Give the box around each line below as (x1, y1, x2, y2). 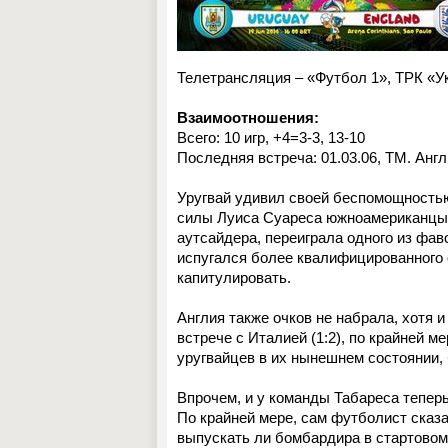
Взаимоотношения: (177, 109, 319, 126)
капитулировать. (177, 269, 291, 286)
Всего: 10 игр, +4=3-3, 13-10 (177, 129, 365, 146)
